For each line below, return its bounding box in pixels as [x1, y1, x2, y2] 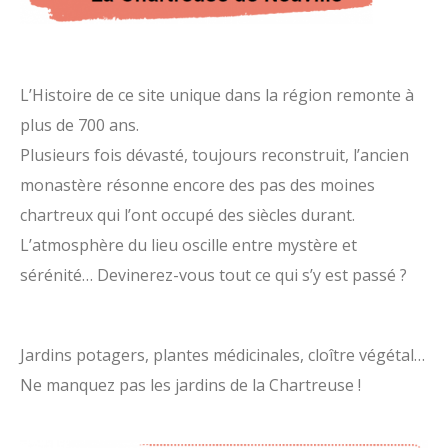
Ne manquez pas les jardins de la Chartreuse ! [20, 373, 361, 396]
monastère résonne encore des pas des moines [20, 173, 375, 196]
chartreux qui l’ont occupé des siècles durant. [20, 203, 355, 226]
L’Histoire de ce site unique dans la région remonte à [20, 83, 414, 106]
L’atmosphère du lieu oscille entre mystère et [20, 233, 357, 256]
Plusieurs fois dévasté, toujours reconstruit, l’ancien [20, 143, 409, 166]
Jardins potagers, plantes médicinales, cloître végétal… [20, 343, 425, 366]
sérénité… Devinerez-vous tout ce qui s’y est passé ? [20, 263, 407, 286]
